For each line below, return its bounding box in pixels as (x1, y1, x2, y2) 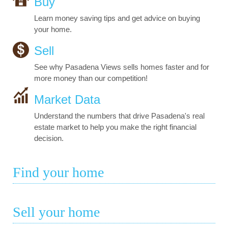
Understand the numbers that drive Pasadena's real (34, 111, 205, 121)
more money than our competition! (34, 74, 148, 83)
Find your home (13, 164, 104, 181)
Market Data (34, 93, 100, 107)
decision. (34, 134, 64, 143)
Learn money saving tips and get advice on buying (34, 14, 200, 23)
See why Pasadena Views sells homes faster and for (34, 63, 209, 72)
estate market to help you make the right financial (34, 123, 196, 132)
